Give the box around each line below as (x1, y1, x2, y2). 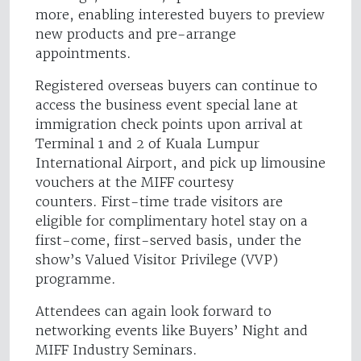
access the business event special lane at (35, 96, 298, 113)
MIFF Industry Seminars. (35, 341, 201, 358)
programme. (35, 270, 120, 287)
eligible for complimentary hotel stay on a (35, 212, 308, 229)
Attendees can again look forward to (35, 302, 272, 319)
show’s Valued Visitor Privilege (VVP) (35, 251, 278, 268)
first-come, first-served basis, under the (35, 231, 301, 248)
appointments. (35, 44, 135, 61)
